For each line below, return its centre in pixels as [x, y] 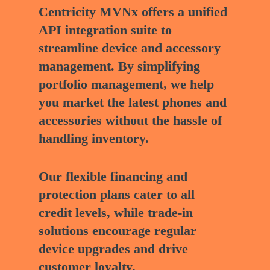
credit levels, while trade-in [116, 212]
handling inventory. [94, 138]
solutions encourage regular [118, 230]
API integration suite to [105, 30]
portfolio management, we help [127, 84]
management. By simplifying [120, 66]
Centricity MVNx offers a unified [133, 11]
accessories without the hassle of [130, 120]
